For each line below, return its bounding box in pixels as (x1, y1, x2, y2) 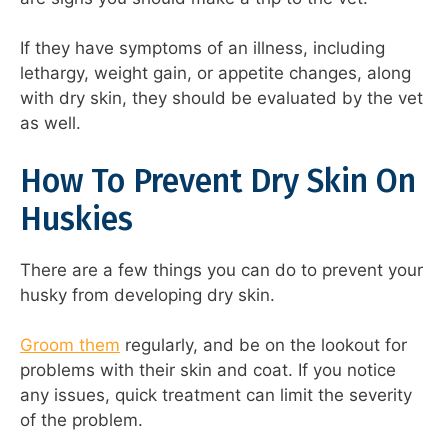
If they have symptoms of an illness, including (20, 38, 385, 59)
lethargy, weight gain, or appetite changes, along (20, 63, 411, 84)
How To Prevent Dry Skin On (20, 161, 416, 200)
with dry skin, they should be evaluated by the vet (20, 88, 423, 109)
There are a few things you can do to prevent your (20, 259, 423, 280)
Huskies (20, 199, 133, 238)
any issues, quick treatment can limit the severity (20, 385, 412, 406)
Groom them (20, 335, 120, 356)
